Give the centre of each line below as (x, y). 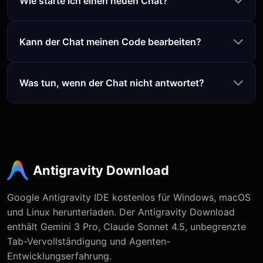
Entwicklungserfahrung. (59, 256)
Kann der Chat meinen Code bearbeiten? (110, 41)
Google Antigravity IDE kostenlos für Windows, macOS (129, 197)
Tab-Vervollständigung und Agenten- (89, 241)
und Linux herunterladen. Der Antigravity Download (121, 212)
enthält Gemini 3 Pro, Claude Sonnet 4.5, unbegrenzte (127, 227)
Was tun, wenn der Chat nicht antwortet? (112, 82)
